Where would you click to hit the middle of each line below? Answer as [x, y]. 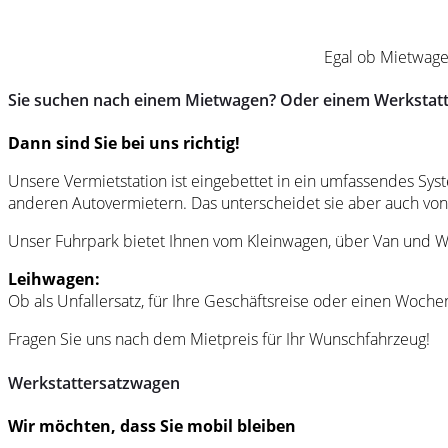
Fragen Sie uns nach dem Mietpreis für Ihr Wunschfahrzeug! [219, 339]
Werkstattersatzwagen [94, 382]
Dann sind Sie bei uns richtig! [124, 143]
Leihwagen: [54, 279]
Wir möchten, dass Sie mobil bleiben [152, 425]
